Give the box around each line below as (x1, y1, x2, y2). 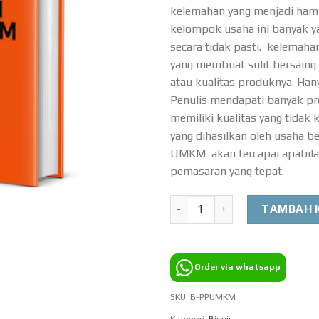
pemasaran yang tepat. (170, 164, 287, 178)
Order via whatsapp (194, 261, 281, 272)
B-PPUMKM (190, 291, 236, 302)
